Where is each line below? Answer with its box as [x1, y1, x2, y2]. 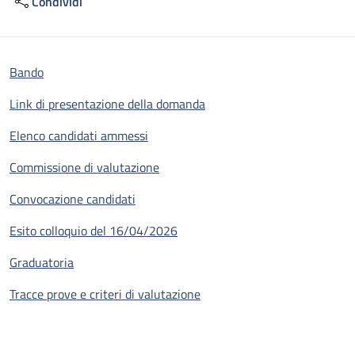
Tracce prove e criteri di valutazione [10, 284, 200, 303]
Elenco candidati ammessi [10, 126, 148, 145]
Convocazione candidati [10, 189, 136, 208]
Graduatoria [10, 253, 74, 272]
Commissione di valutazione [10, 158, 159, 177]
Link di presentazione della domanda [10, 94, 205, 113]
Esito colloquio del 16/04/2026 [10, 221, 177, 240]
